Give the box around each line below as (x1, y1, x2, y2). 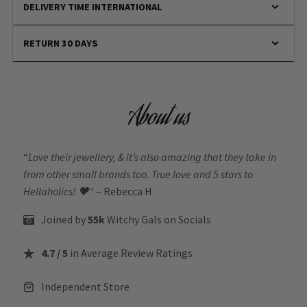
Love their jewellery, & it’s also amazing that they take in (28, 150, 276, 164)
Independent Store (41, 280, 130, 294)
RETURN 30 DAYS (23, 36, 99, 49)
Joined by (41, 212, 88, 227)
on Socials (164, 212, 211, 227)
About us (128, 100, 190, 139)
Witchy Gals (107, 212, 162, 227)
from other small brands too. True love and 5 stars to (23, 167, 253, 182)
